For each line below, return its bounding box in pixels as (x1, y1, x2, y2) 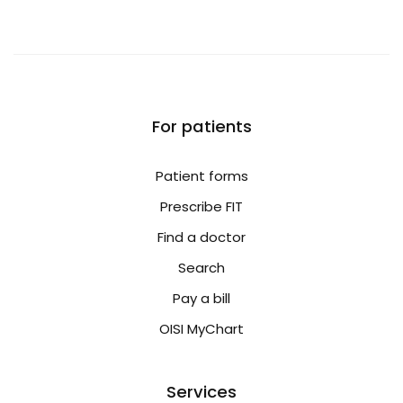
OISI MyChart (159, 319, 244, 339)
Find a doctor (157, 228, 246, 247)
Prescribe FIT (160, 197, 243, 217)
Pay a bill (173, 289, 230, 309)
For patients (151, 115, 252, 139)
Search (178, 258, 225, 278)
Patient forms (155, 166, 248, 186)
